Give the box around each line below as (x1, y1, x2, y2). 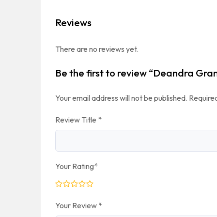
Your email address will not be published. (55, 93, 187, 103)
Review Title (55, 115, 98, 124)
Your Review (55, 201, 98, 210)
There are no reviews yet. (55, 44, 139, 54)
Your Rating (55, 161, 94, 171)
